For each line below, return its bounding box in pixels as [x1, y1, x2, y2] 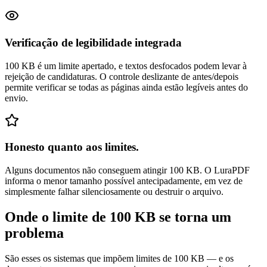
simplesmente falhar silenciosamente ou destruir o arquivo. [5, 186, 223, 197]
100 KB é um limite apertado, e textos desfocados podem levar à [5, 60, 247, 71]
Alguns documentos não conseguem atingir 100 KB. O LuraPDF [5, 164, 250, 175]
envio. [5, 92, 28, 103]
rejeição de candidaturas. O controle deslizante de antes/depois [5, 71, 238, 82]
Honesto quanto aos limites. [5, 141, 139, 154]
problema [5, 225, 64, 241]
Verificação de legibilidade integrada [5, 36, 182, 49]
